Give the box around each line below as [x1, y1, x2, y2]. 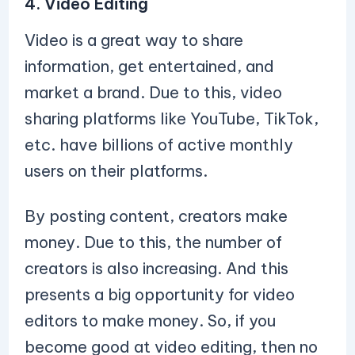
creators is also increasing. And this [24, 258, 288, 278]
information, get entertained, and [24, 56, 274, 76]
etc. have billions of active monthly [24, 135, 293, 155]
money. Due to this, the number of [24, 232, 282, 252]
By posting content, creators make [24, 206, 288, 226]
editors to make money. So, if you [24, 311, 276, 330]
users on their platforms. [24, 161, 212, 181]
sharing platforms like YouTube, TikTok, [24, 109, 319, 128]
